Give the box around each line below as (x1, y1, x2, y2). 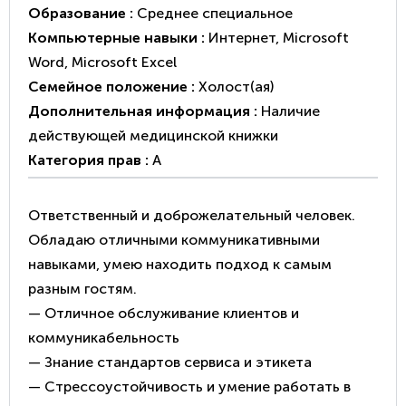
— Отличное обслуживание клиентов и (28, 304, 299, 322)
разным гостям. (28, 279, 137, 297)
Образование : (28, 4, 137, 22)
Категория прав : (28, 150, 152, 169)
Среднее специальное (137, 4, 293, 22)
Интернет (208, 28, 275, 46)
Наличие (261, 101, 320, 120)
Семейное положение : (28, 77, 198, 95)
